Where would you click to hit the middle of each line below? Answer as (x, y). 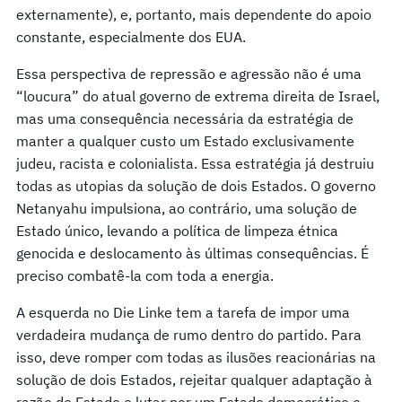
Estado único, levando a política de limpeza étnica (177, 230)
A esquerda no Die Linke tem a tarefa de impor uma (183, 312)
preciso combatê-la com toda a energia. (145, 275)
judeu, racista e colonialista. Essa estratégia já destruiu (195, 163)
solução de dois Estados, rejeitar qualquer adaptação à (194, 379)
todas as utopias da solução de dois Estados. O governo (196, 185)
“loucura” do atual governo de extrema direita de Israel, (198, 96)
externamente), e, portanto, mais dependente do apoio (194, 14)
